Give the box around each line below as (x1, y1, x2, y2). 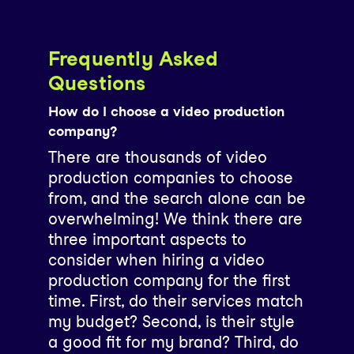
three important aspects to (47, 229, 247, 249)
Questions (47, 70, 146, 95)
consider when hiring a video (47, 250, 265, 269)
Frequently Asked (47, 46, 219, 70)
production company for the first (47, 270, 290, 290)
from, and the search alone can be (47, 188, 306, 208)
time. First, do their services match (47, 291, 303, 311)
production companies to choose (47, 168, 293, 187)
